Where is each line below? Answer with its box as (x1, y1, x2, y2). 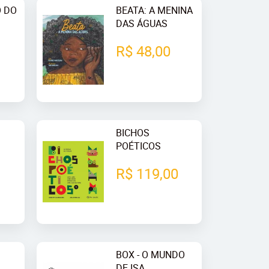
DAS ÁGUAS (115, 17, 168, 31)
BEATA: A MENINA (115, 4, 193, 17)
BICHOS (115, 125, 150, 139)
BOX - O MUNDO (115, 247, 185, 261)
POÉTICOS (115, 139, 161, 153)
